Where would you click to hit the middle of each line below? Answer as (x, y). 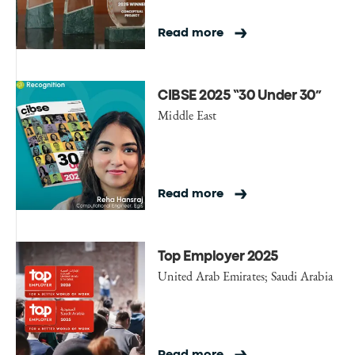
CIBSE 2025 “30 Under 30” (240, 96)
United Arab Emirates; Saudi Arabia (245, 276)
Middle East (187, 115)
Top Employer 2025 (218, 257)
